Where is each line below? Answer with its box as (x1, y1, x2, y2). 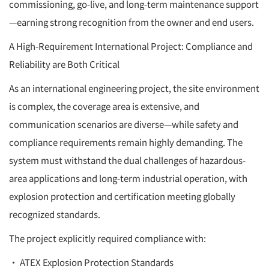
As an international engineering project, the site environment (9, 81, 259, 94)
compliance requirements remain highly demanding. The (9, 135, 243, 148)
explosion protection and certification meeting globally (9, 189, 235, 202)
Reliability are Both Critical (9, 57, 119, 70)
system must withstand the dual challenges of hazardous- (9, 153, 246, 166)
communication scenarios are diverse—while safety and (9, 117, 238, 130)
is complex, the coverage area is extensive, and (9, 99, 199, 112)
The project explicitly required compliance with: (9, 231, 206, 244)
